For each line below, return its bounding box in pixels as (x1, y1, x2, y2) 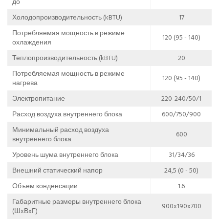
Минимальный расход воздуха (12, 124, 109, 135)
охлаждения (12, 36, 51, 48)
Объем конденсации (12, 180, 78, 192)
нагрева (12, 77, 38, 88)
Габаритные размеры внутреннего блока (12, 196, 141, 207)
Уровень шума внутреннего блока (12, 149, 118, 160)
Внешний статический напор (12, 164, 103, 176)
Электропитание (12, 92, 65, 104)
